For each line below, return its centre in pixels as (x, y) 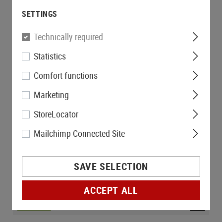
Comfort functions (66, 75)
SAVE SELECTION (111, 166)
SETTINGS (40, 14)
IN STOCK (34, 205)
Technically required (68, 37)
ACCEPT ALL (111, 190)
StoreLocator (56, 114)
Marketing (51, 95)
